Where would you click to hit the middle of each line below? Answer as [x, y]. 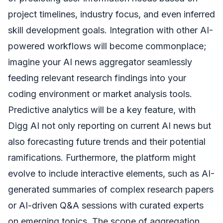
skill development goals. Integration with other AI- [111, 30]
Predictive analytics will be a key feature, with [102, 110]
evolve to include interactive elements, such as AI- [111, 174]
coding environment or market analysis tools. [100, 94]
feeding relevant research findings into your [97, 78]
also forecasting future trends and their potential [107, 142]
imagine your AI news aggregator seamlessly [100, 62]
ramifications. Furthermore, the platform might [102, 158]
